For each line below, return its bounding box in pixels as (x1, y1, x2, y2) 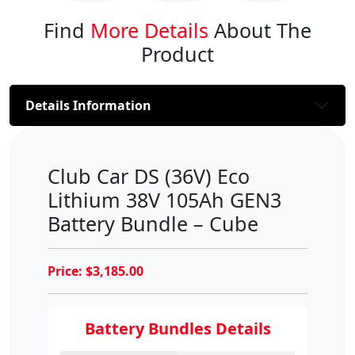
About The (208, 17, 311, 44)
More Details (90, 17, 208, 44)
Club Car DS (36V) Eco (48, 162, 250, 190)
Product (141, 40, 214, 68)
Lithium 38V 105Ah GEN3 (48, 186, 281, 214)
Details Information (25, 96, 151, 114)
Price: (48, 262, 86, 281)
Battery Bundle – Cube (48, 210, 258, 238)
